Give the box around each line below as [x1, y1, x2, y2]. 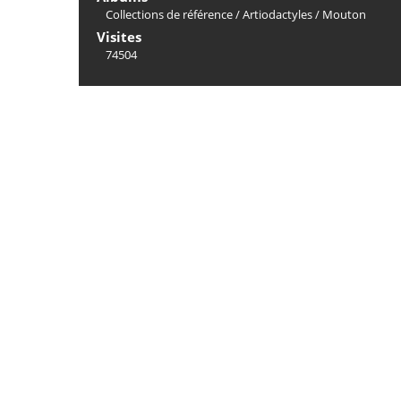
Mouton [322, 6, 366, 22]
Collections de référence [106, 6, 233, 22]
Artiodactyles [243, 6, 312, 22]
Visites [97, 28, 141, 46]
